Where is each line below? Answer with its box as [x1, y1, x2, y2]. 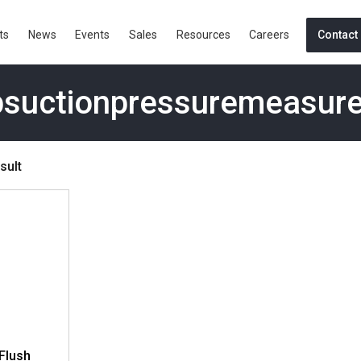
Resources [176, 28, 230, 42]
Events [75, 28, 110, 42]
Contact [317, 28, 359, 42]
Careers [249, 28, 290, 42]
